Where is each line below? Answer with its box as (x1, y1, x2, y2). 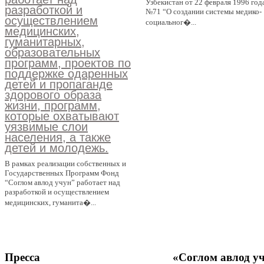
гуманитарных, (5, 35, 85, 49)
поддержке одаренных (5, 67, 128, 81)
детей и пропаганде (5, 78, 113, 91)
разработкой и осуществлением (5, 187, 109, 197)
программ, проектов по (5, 57, 131, 70)
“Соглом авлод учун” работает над (5, 178, 120, 187)
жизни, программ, (5, 99, 101, 113)
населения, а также (5, 131, 111, 144)
